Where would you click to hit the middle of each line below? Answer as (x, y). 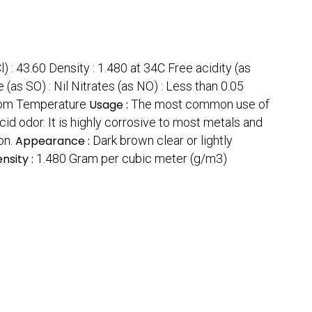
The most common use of (200, 104)
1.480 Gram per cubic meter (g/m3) (132, 159)
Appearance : (54, 141)
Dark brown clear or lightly (163, 141)
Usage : (110, 105)
